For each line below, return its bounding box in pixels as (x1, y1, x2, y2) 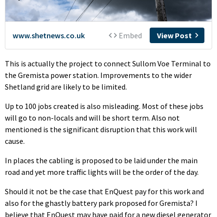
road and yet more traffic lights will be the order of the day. (5, 167, 199, 177)
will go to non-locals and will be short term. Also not (5, 112, 180, 123)
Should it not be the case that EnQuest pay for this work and (5, 186, 204, 196)
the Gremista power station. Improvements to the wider (5, 70, 192, 80)
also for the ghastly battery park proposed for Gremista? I (5, 198, 198, 208)
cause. (5, 136, 25, 146)
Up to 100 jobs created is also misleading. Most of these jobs (5, 101, 203, 111)
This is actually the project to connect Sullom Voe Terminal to (5, 58, 211, 68)
